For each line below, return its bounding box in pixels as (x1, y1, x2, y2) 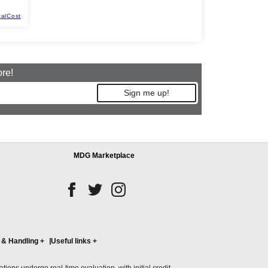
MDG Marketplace (73, 151, 135, 160)
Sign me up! (124, 88, 170, 98)
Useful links (51, 237, 91, 246)
